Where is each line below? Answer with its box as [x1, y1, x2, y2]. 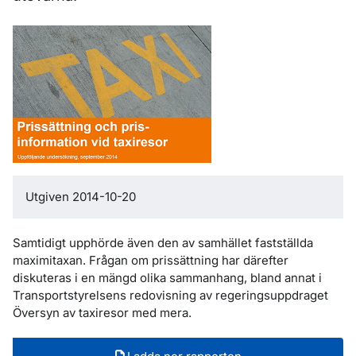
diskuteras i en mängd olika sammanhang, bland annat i [13, 270, 322, 285]
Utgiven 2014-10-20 [25, 189, 136, 204]
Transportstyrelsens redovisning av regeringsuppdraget [13, 288, 328, 303]
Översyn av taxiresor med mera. [13, 305, 192, 320]
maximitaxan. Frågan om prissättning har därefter [13, 253, 288, 268]
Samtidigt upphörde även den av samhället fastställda [13, 235, 313, 250]
